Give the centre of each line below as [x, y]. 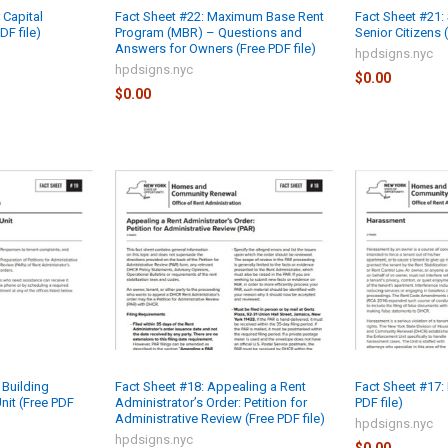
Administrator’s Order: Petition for [211, 403]
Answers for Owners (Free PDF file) [216, 48]
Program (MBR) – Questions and [209, 32]
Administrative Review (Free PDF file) [220, 419]
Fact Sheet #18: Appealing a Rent [211, 387]
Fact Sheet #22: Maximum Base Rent [220, 16]
